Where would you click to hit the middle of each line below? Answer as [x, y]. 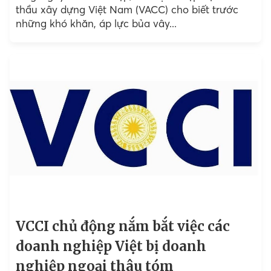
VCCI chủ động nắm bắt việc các [122, 227]
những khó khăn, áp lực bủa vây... [96, 24]
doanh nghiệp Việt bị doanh [111, 247]
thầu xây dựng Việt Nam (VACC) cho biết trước [127, 10]
